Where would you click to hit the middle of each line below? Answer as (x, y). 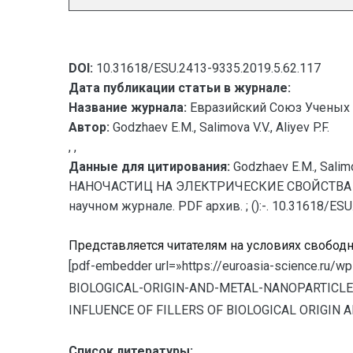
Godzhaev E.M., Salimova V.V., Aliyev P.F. (219, 127)
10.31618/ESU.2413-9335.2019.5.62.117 (207, 68)
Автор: (89, 127)
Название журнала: (128, 108)
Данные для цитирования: (151, 167)
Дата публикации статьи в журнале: (180, 88)
